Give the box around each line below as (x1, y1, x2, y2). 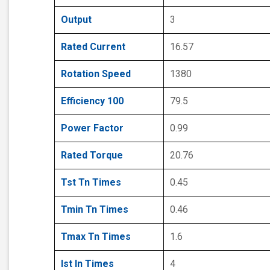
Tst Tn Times (61, 177, 121, 189)
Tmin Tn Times (61, 204, 128, 216)
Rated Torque (61, 149, 123, 162)
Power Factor (61, 122, 124, 134)
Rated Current (61, 41, 125, 53)
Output (61, 14, 92, 26)
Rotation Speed (61, 68, 131, 80)
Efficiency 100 (61, 95, 124, 107)
